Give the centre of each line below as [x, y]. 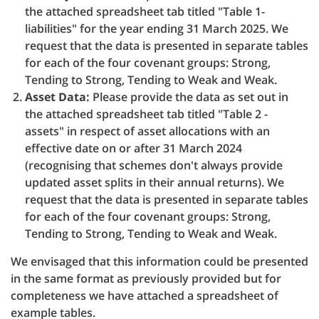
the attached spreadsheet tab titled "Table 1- [145, 11]
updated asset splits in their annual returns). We [155, 182]
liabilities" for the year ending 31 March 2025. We [157, 28]
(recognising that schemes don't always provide [154, 165]
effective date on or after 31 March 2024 [134, 148]
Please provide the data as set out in [189, 97]
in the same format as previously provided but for [146, 278]
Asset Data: [57, 97]
